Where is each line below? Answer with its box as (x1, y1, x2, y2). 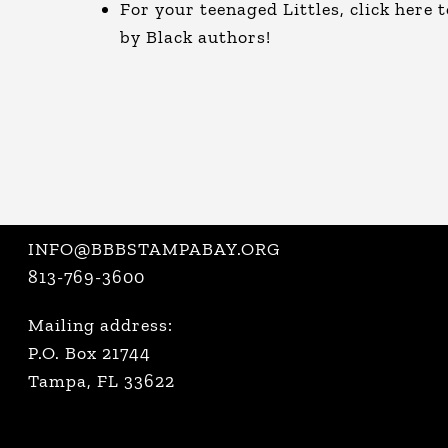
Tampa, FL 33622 (28, 370, 175, 392)
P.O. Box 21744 (28, 342, 151, 364)
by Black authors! (120, 26, 271, 48)
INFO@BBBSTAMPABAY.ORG (28, 238, 280, 260)
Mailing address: (28, 314, 173, 336)
